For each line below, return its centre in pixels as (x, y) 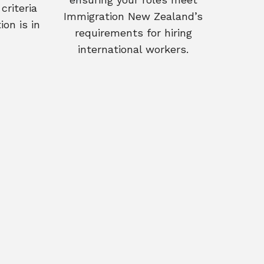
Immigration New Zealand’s (133, 16)
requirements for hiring (133, 33)
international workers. (133, 49)
